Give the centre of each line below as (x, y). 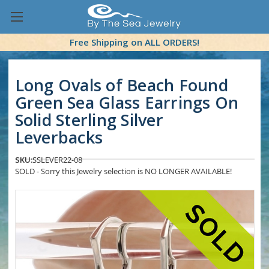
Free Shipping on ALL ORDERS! (134, 42)
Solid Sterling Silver (89, 120)
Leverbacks (59, 138)
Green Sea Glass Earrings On (127, 103)
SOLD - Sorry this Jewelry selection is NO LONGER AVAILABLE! (123, 171)
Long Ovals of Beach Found (121, 85)
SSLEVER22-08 (57, 160)
